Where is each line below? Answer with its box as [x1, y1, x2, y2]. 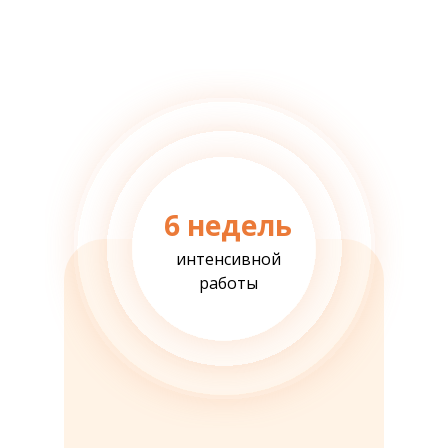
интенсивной [175, 248, 281, 270]
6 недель [163, 206, 292, 244]
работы [198, 272, 258, 294]
